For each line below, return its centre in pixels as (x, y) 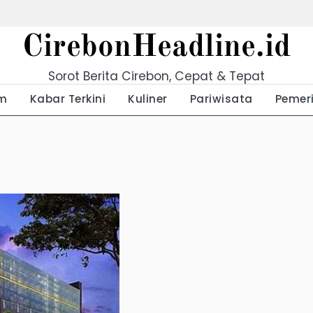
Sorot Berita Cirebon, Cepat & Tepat (156, 76)
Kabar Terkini (68, 99)
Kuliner (148, 99)
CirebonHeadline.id (156, 48)
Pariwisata (221, 99)
